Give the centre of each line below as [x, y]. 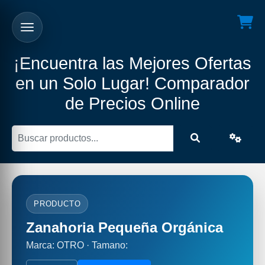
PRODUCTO [57, 204]
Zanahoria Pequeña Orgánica [125, 227]
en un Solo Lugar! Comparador [132, 83]
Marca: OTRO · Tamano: [77, 245]
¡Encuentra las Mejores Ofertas [132, 63]
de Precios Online [132, 104]
